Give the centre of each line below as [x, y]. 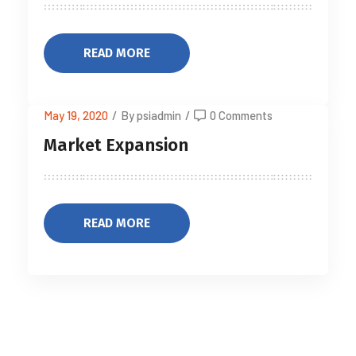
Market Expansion [116, 145]
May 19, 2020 [76, 115]
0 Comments [241, 115]
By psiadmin [151, 115]
